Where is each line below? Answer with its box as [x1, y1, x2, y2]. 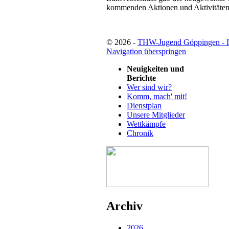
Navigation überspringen [106, 47, 186, 56]
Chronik [127, 129, 153, 138]
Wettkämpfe [127, 120, 166, 129]
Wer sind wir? [127, 83, 172, 92]
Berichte [127, 74, 156, 83]
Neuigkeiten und [127, 64, 184, 74]
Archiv [106, 199, 143, 213]
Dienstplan [127, 101, 162, 110]
